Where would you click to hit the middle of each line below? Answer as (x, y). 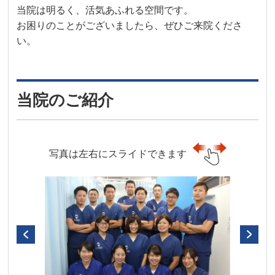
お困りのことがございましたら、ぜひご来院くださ (130, 25)
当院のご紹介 (65, 100)
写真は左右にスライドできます (118, 153)
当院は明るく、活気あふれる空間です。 (105, 10)
